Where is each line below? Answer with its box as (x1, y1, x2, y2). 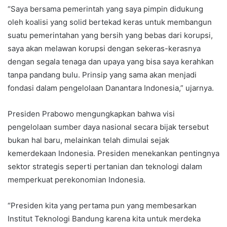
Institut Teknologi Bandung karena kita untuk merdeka (8, 213, 201, 223)
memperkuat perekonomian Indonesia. (8, 174, 145, 184)
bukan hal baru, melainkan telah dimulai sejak (8, 135, 169, 145)
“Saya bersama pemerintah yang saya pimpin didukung (8, 4, 203, 14)
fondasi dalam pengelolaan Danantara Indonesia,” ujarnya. (8, 83, 214, 93)
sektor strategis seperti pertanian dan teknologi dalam (8, 161, 202, 171)
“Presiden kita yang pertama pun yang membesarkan (8, 200, 197, 210)
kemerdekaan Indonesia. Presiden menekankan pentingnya (8, 148, 219, 158)
